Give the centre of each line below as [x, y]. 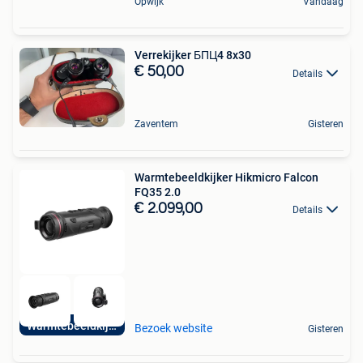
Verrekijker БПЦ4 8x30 [193, 56]
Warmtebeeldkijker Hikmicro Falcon [226, 178]
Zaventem [156, 124]
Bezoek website [173, 328]
